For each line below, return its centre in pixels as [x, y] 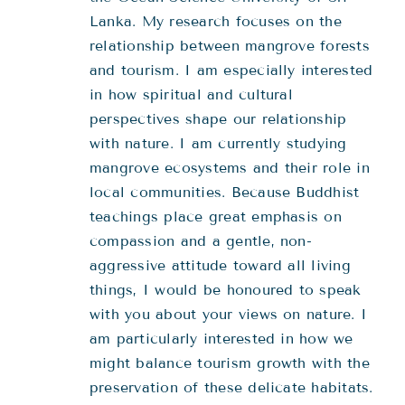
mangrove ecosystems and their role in [230, 168]
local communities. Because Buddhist [225, 193]
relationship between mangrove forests [230, 46]
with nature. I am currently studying [218, 144]
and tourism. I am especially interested [231, 71]
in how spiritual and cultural [191, 95]
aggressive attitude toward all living [220, 266]
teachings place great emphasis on [216, 217]
